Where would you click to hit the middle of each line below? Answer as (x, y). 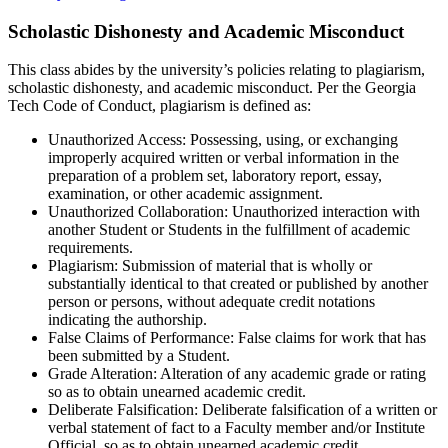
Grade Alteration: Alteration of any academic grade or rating (237, 374)
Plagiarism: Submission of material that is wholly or (210, 266)
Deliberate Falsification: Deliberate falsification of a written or (242, 410)
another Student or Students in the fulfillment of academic (229, 230)
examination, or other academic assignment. (185, 194)
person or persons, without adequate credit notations (211, 302)
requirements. (90, 248)
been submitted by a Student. (139, 356)
